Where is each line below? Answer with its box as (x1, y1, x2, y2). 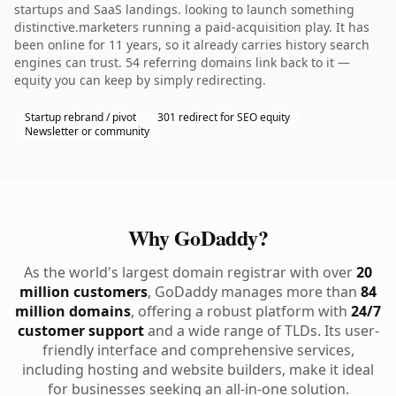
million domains (15, 301, 131, 321)
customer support (17, 321, 144, 340)
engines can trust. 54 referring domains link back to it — (14, 54, 350, 71)
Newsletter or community (25, 124, 149, 139)
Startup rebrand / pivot (25, 110, 136, 125)
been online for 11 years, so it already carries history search (14, 36, 369, 53)
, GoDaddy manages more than (148, 282, 361, 301)
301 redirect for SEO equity (157, 110, 290, 125)
